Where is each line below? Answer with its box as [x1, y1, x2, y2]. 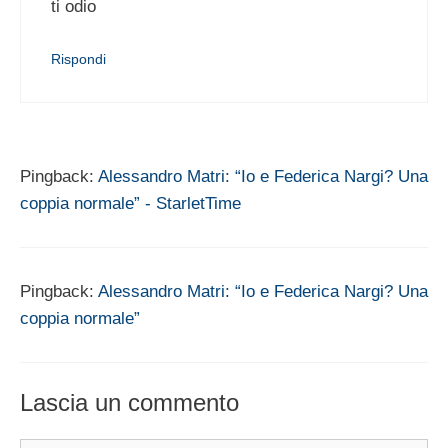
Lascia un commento [20, 388, 239, 416]
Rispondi [51, 51, 106, 68]
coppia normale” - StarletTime [20, 194, 241, 214]
